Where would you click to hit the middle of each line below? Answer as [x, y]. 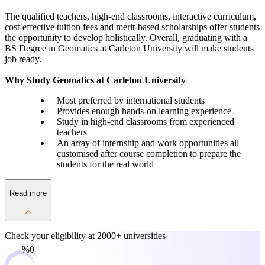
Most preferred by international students [130, 101]
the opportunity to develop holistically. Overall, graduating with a [126, 38]
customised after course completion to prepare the [148, 154]
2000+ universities [131, 235]
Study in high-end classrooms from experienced [145, 122]
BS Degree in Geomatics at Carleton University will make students [129, 49]
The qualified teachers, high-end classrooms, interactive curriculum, [130, 17]
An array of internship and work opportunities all [148, 143]
